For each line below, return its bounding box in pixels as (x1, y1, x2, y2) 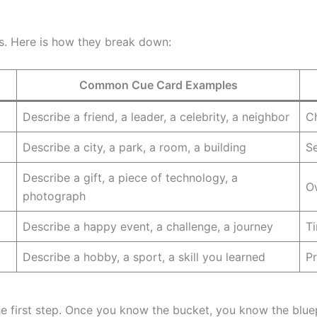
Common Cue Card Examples (79, 77, 238, 92)
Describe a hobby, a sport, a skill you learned (23, 249, 265, 264)
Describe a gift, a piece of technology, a (23, 170, 238, 185)
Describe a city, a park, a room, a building (23, 139, 246, 154)
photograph (23, 188, 86, 203)
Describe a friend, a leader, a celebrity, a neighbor (23, 109, 289, 124)
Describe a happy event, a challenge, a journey (23, 219, 273, 234)
